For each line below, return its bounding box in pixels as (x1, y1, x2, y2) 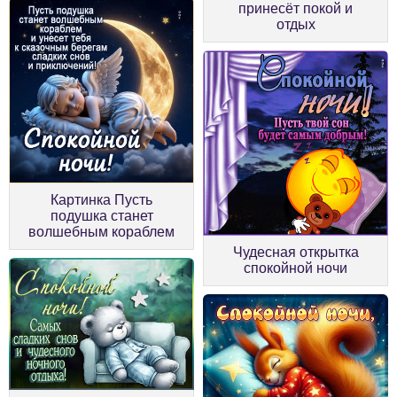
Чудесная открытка (232, 244, 359, 260)
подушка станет (50, 207, 153, 223)
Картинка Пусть (51, 191, 152, 207)
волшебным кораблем (28, 223, 175, 239)
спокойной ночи (244, 260, 347, 276)
